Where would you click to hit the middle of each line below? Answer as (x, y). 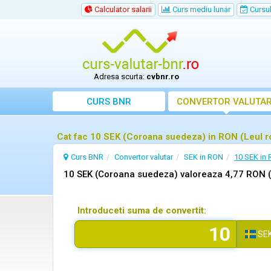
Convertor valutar (144, 157)
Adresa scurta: (120, 77)
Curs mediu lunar (201, 9)
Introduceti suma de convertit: (142, 211)
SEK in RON (204, 157)
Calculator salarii (122, 9)
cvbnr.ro (163, 77)
